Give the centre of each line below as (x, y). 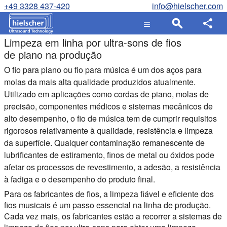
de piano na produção (53, 54)
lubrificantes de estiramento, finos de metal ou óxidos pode (109, 155)
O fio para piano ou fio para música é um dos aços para (103, 70)
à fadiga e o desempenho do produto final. (80, 179)
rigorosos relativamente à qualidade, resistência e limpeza (108, 130)
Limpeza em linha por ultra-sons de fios (93, 42)
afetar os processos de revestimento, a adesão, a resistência (112, 167)
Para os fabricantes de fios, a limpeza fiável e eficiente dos (109, 194)
